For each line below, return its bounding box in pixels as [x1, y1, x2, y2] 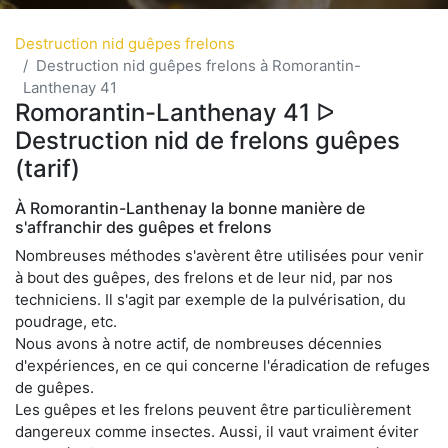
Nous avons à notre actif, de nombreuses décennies [15, 333, 382, 353]
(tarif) [15, 153, 80, 183]
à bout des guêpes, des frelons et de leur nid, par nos [15, 267, 393, 287]
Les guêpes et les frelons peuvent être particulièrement [15, 399, 411, 419]
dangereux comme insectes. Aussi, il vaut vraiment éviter [15, 421, 419, 441]
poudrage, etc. [15, 311, 117, 331]
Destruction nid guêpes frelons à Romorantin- [36, 55, 361, 75]
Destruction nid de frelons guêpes [15, 125, 400, 155]
